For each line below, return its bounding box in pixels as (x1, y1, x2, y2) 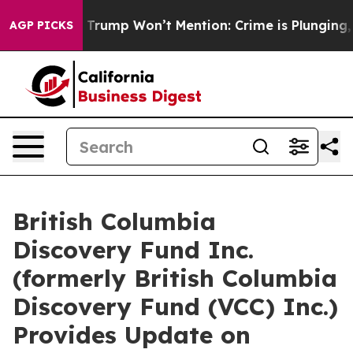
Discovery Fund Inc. (13, 235, 254, 265)
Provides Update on (13, 320, 251, 350)
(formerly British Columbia (13, 263, 337, 293)
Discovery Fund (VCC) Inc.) (13, 292, 338, 321)
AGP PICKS (9, 18, 73, 32)
